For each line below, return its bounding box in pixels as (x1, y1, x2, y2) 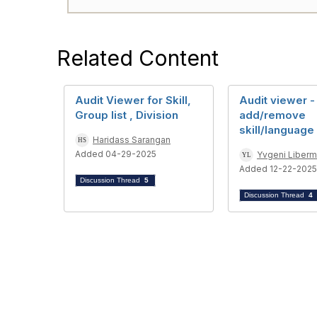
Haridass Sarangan (93, 134, 171, 146)
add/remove (239, 108, 306, 122)
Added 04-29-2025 (75, 149, 156, 160)
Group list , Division (75, 108, 178, 122)
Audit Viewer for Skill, (75, 93, 191, 108)
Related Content (57, 45, 219, 71)
